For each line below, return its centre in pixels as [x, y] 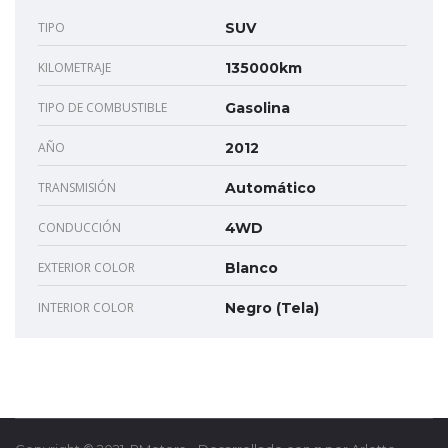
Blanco [251, 268]
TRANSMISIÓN [77, 188]
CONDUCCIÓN [79, 228]
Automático [270, 188]
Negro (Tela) [272, 308]
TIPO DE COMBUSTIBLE [102, 108]
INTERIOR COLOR [86, 308]
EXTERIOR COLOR [86, 268]
